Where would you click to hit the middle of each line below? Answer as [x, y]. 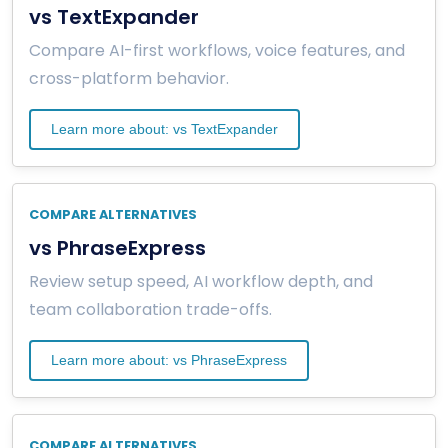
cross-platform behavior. [129, 78]
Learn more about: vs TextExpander [164, 128]
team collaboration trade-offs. [150, 309]
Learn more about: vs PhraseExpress [169, 359]
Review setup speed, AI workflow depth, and [201, 281]
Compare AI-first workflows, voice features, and [217, 50]
